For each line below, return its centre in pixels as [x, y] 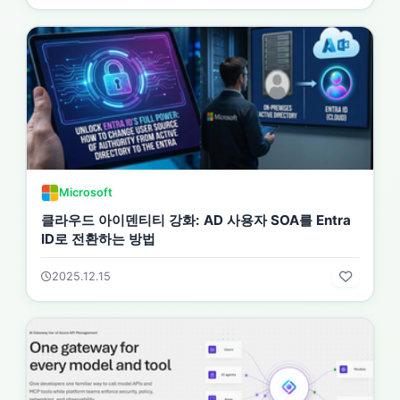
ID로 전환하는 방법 [98, 238]
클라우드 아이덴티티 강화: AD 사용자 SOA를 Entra [196, 220]
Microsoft [86, 192]
